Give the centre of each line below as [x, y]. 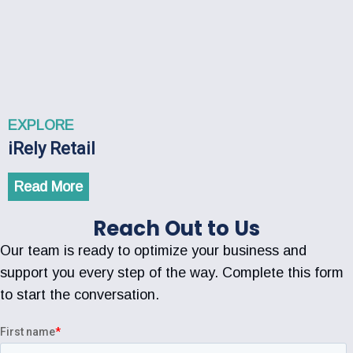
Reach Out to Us [176, 228]
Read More [48, 186]
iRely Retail [52, 148]
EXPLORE [41, 125]
